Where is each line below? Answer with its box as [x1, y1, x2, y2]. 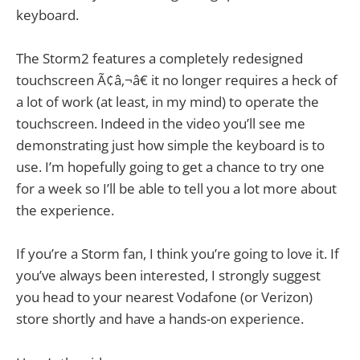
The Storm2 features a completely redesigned [16, 49, 303, 68]
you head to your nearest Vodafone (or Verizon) [16, 288, 313, 307]
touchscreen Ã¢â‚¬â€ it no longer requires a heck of [16, 71, 337, 90]
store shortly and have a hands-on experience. [16, 309, 304, 329]
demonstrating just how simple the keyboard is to [16, 136, 325, 155]
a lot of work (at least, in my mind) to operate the [16, 92, 319, 112]
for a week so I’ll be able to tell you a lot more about [16, 179, 337, 198]
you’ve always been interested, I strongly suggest [16, 266, 321, 285]
